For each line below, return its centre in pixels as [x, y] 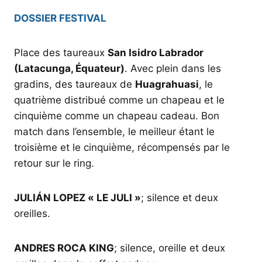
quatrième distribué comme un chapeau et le [119, 100]
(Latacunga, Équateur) [69, 69]
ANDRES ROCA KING [64, 248]
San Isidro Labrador [156, 53]
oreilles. [32, 214]
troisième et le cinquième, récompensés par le [122, 148]
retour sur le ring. [54, 163]
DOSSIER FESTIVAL [60, 18]
